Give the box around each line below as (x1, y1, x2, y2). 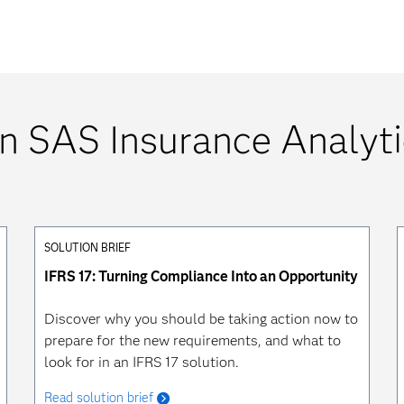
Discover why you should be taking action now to (43, 310, 358, 327)
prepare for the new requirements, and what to (43, 332, 341, 349)
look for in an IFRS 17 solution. (43, 353, 239, 371)
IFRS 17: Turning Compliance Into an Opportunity (43, 268, 358, 285)
